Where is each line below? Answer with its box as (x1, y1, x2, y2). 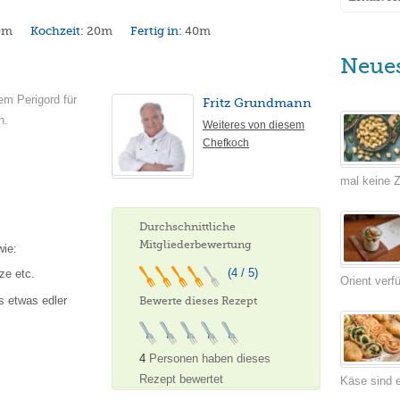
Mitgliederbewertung (139, 238, 252, 251)
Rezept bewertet (139, 372, 223, 386)
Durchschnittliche (139, 221, 236, 233)
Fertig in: (130, 24, 185, 37)
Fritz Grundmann (203, 96, 312, 110)
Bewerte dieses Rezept (139, 295, 257, 307)
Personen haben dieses (149, 352, 271, 365)
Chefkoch (203, 137, 249, 149)
